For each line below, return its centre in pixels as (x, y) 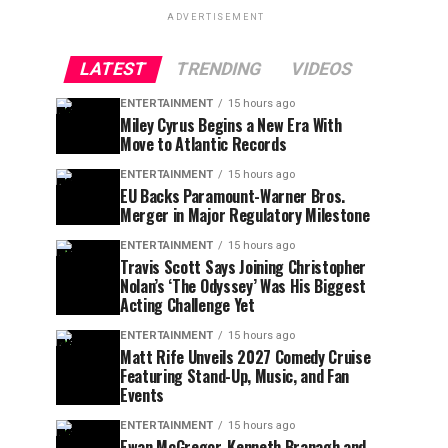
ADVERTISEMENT (216, 17)
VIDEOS (321, 69)
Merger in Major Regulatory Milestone (245, 215)
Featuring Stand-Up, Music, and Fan (235, 376)
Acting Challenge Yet (187, 305)
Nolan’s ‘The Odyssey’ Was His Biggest (243, 286)
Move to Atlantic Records (203, 144)
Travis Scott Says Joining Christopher (243, 267)
